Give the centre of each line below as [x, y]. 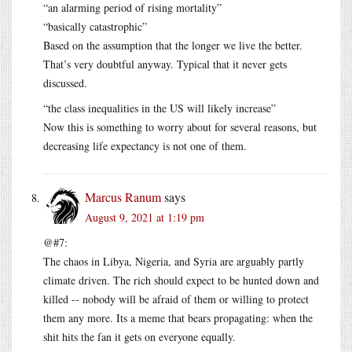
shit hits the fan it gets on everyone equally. [139, 336]
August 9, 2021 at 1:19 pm [145, 217]
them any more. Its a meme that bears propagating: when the [178, 317]
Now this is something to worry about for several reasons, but [180, 126]
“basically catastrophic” [95, 26]
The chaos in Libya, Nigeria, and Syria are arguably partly [174, 261]
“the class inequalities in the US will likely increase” [159, 108]
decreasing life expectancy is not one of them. [145, 145]
